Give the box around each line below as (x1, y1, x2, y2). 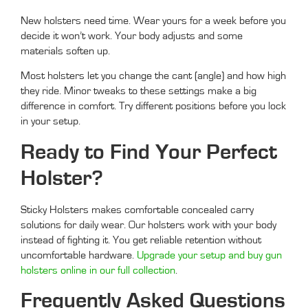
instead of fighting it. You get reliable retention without (21, 234, 261, 245)
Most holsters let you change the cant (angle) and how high (21, 70, 286, 82)
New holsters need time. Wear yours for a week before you (21, 15, 286, 27)
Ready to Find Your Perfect (21, 140, 277, 163)
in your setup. (21, 115, 80, 127)
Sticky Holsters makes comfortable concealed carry (21, 203, 254, 215)
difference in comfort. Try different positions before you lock (21, 100, 286, 112)
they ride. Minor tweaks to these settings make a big (21, 85, 256, 97)
